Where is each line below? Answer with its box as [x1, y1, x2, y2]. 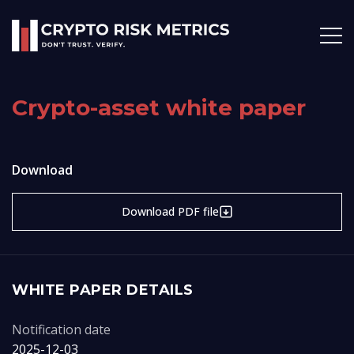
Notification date [12, 321, 111, 338]
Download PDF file [121, 204, 219, 219]
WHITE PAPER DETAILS [12, 281, 194, 299]
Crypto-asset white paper [12, 94, 306, 121]
